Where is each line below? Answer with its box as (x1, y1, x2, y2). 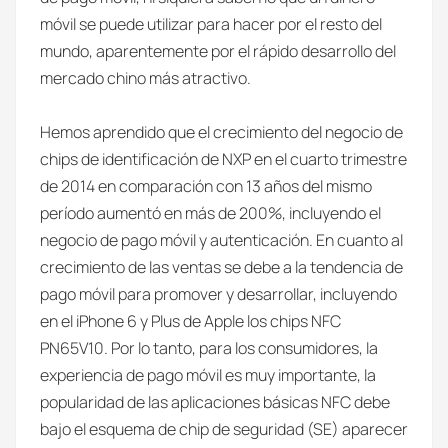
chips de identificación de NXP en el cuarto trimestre (40, 148, 407, 170)
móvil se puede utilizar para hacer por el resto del (40, 13, 382, 35)
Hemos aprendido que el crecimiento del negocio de (40, 121, 403, 143)
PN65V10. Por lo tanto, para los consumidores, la (40, 337, 378, 359)
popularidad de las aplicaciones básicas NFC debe (40, 391, 390, 413)
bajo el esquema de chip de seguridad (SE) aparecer (40, 418, 408, 440)
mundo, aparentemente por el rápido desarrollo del (40, 40, 396, 62)
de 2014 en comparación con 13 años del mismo (40, 175, 372, 197)
